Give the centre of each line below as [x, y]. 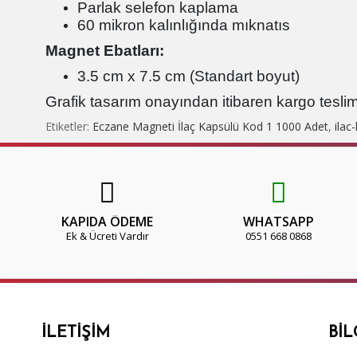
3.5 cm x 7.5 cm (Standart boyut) [188, 76]
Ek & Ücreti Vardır [107, 236]
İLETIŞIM [76, 333]
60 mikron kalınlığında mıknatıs [184, 25]
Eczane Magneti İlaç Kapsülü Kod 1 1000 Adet [210, 127]
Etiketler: [69, 127]
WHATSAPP [279, 222]
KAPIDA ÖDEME [107, 222]
